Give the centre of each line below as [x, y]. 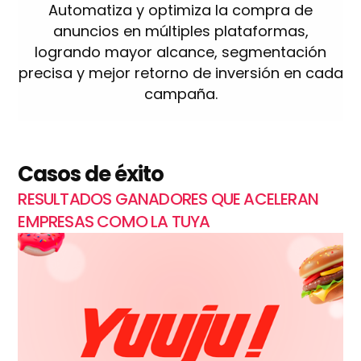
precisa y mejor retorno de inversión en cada [180, 73]
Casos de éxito [91, 174]
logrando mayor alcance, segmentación [180, 52]
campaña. [180, 93]
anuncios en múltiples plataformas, [180, 31]
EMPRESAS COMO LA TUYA [114, 221]
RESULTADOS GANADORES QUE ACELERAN [168, 199]
